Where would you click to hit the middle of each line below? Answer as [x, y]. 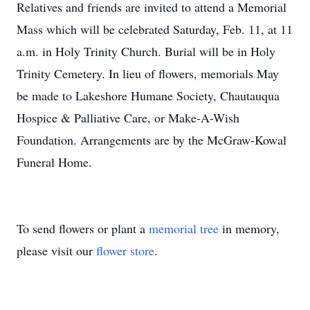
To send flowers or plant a [83, 228]
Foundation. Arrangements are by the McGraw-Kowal [152, 140]
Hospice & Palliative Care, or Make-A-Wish [128, 118]
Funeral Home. [54, 162]
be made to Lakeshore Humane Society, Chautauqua [148, 95]
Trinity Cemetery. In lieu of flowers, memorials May [148, 73]
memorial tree [184, 228]
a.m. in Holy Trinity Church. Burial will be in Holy [146, 51]
